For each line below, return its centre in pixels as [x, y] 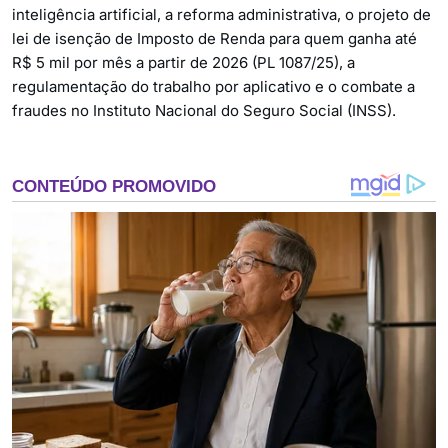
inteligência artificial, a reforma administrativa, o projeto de [221, 14]
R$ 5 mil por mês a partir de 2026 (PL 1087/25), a [183, 62]
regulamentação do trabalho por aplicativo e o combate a [213, 86]
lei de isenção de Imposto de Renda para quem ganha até [214, 38]
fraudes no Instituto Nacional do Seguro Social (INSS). [204, 110]
